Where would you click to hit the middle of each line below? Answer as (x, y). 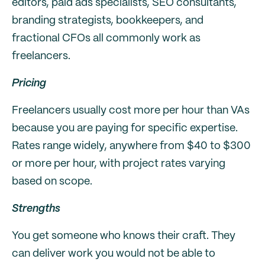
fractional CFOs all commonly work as (106, 38)
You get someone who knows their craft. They (124, 236)
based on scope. (52, 182)
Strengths (36, 209)
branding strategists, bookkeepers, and (108, 21)
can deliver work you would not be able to (114, 254)
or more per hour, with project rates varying (119, 164)
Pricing (29, 83)
